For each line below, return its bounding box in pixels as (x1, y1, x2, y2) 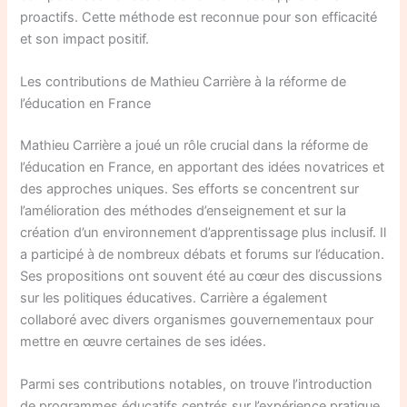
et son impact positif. (20, 30, 150, 47)
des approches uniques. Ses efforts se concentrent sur (20, 181, 360, 198)
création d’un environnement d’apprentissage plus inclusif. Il (20, 224, 387, 242)
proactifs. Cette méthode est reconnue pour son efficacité (20, 8, 378, 25)
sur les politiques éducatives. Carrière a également (20, 290, 328, 307)
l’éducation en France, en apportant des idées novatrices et (20, 159, 385, 176)
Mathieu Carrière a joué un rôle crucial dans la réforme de (20, 137, 369, 154)
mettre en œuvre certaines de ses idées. (20, 333, 267, 351)
